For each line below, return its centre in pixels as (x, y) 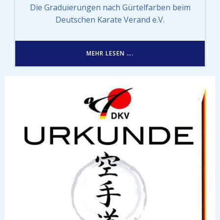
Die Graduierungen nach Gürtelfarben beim (110, 7)
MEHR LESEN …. (110, 53)
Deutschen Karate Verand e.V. (110, 19)
